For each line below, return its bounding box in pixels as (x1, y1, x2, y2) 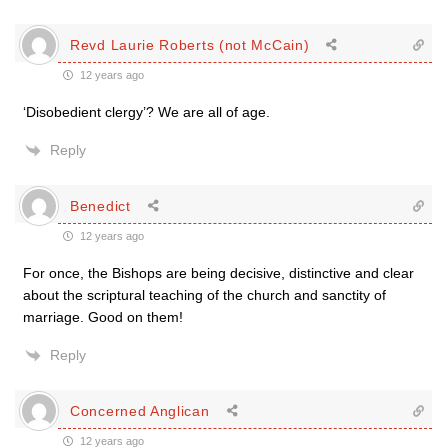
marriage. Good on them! (23, 309, 183, 325)
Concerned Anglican (70, 402, 210, 419)
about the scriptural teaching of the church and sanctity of (23, 287, 386, 303)
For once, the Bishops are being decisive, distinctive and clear (23, 265, 414, 281)
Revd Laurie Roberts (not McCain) (70, 36, 310, 53)
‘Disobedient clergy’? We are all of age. (23, 104, 270, 120)
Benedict (70, 197, 131, 214)
